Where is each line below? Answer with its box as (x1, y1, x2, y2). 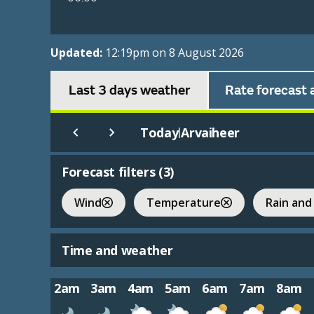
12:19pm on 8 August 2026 (105, 45, 244, 61)
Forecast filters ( (62, 163, 163, 181)
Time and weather (62, 242, 173, 259)
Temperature (146, 194, 221, 210)
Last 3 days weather (68, 82, 190, 100)
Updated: (50, 45, 105, 61)
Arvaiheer (181, 124, 240, 142)
